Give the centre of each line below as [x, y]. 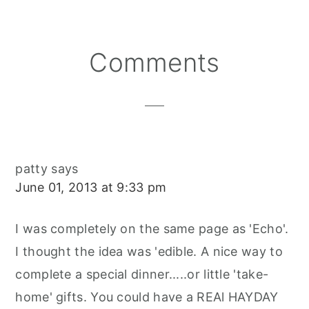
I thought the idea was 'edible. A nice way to [149, 252]
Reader [49, 59]
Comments [154, 63]
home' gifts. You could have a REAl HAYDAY [147, 297]
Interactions [71, 83]
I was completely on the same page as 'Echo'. [152, 229]
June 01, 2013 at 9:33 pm [91, 188]
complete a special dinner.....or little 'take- [142, 275]
